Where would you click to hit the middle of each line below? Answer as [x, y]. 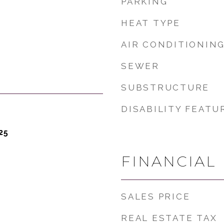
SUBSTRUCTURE [165, 87]
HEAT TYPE [151, 23]
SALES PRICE [156, 196]
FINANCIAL [168, 161]
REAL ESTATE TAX [169, 218]
